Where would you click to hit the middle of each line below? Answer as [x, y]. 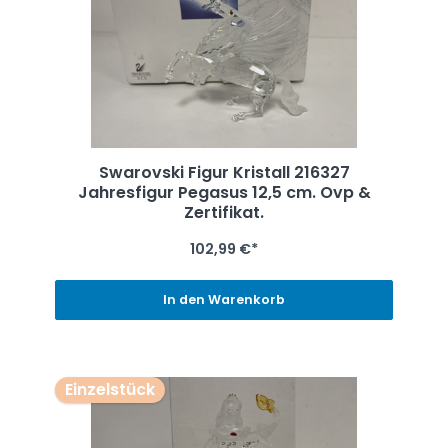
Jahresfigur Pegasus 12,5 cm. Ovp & [224, 192]
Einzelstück [109, 390]
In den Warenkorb [224, 300]
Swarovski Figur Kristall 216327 [224, 172]
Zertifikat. [224, 212]
